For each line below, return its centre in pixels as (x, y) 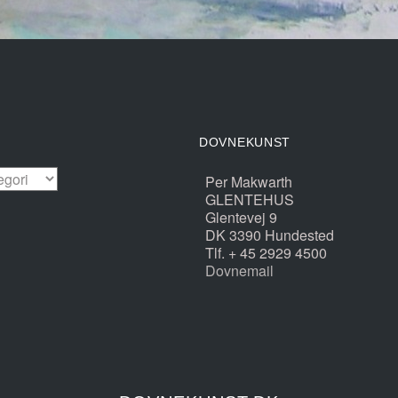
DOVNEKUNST (245, 142)
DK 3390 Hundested (270, 235)
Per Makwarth (249, 181)
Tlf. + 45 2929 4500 (266, 252)
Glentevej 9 (241, 217)
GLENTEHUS (250, 199)
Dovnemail (239, 270)
